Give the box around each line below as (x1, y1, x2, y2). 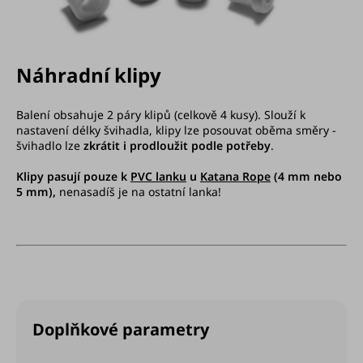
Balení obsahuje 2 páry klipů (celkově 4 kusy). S (16, 106, 271, 122)
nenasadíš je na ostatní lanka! (59, 183, 221, 199)
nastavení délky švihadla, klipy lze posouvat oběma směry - (16, 122, 336, 138)
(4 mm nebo (271, 168, 342, 184)
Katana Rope (200, 168, 271, 184)
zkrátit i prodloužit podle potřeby (83, 137, 271, 153)
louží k (271, 106, 305, 122)
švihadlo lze (16, 137, 83, 153)
